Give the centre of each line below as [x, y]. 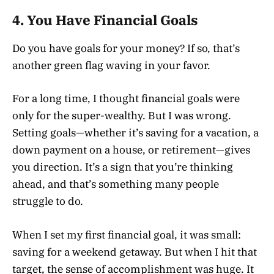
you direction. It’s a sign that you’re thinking [123, 167]
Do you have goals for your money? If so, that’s [126, 49]
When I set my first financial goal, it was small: [127, 235]
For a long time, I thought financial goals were [126, 99]
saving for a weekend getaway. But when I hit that [135, 252]
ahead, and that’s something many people [116, 184]
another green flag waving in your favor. [111, 66]
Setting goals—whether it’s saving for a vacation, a [135, 133]
